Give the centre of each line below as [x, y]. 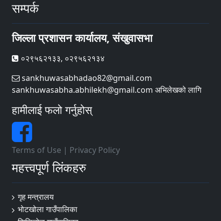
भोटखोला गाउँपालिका [48, 209]
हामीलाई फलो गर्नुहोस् [52, 110]
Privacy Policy [95, 150]
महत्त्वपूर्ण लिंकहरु [49, 167]
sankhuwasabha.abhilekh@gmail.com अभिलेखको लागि [107, 90]
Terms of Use [37, 150]
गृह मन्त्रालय [36, 197]
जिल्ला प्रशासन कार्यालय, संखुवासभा [82, 37]
